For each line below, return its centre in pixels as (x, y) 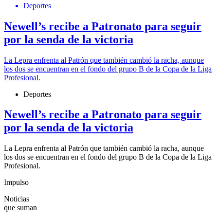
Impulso (16, 182)
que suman (20, 208)
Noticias (17, 199)
